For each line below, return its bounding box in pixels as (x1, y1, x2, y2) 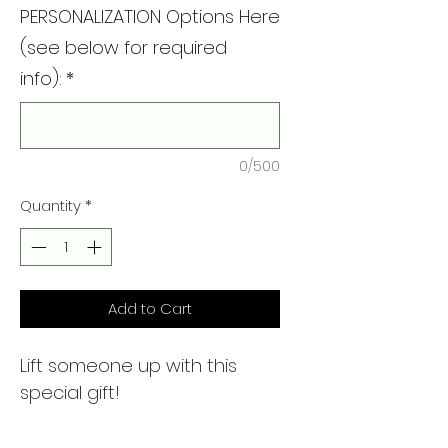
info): (20, 65, 62, 91)
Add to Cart (108, 298, 192, 320)
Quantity (20, 194, 81, 216)
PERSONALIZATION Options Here (20, 3, 280, 29)
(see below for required (20, 34, 227, 60)
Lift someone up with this (20, 353, 237, 379)
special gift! (20, 380, 120, 406)
